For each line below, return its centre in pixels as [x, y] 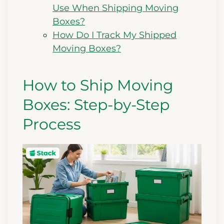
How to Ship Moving [98, 85]
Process [52, 124]
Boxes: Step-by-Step [96, 105]
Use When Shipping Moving [115, 8]
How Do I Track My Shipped [114, 35]
